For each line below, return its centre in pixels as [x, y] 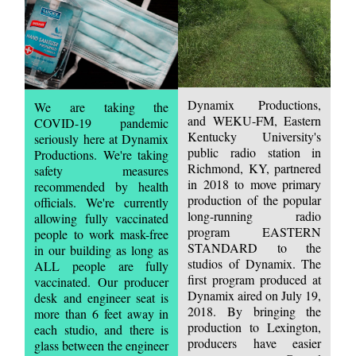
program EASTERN [255, 231]
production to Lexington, [255, 327]
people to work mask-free [102, 234]
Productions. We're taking [102, 154]
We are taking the [102, 106]
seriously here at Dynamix [102, 138]
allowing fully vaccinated [102, 218]
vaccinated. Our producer [102, 281]
